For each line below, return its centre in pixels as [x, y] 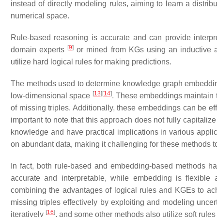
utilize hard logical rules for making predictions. [91, 62]
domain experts [39, 50]
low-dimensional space [52, 96]
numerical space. [40, 16]
